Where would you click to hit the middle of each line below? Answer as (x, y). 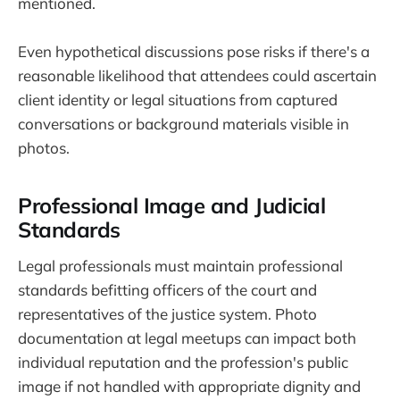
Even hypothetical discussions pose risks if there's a (194, 51)
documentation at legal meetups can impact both (187, 338)
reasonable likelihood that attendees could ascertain (197, 75)
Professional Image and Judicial (172, 205)
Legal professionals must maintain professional (180, 266)
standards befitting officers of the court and (167, 290)
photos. (44, 147)
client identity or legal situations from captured (178, 99)
